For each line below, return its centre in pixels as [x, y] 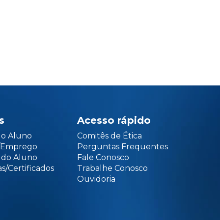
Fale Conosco [103, 157]
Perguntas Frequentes [122, 147]
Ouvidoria [96, 179]
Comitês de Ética [109, 136]
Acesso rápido [114, 120]
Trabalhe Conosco [112, 168]
